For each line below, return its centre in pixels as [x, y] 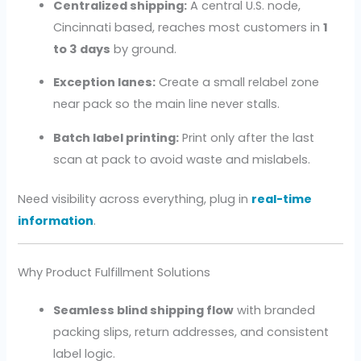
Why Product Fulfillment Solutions [114, 273]
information [56, 220]
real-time [282, 199]
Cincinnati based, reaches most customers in [189, 27]
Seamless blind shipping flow [144, 311]
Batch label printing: [116, 138]
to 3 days [82, 49]
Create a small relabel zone [238, 83]
